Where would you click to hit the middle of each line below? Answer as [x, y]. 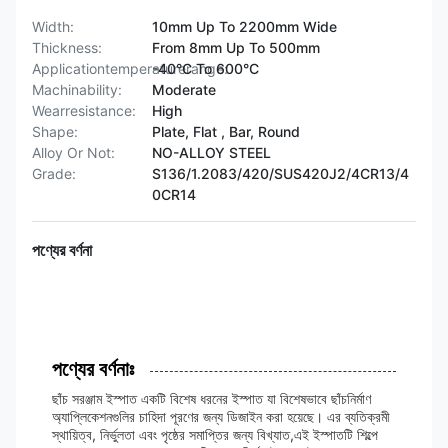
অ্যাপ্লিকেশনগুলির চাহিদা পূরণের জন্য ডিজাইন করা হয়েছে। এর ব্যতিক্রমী [221, 416]
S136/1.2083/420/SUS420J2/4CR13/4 [280, 173]
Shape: [55, 131]
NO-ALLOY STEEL [211, 152]
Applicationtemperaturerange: [130, 68]
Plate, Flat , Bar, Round [226, 131]
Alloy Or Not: [73, 152]
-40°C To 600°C [205, 68]
